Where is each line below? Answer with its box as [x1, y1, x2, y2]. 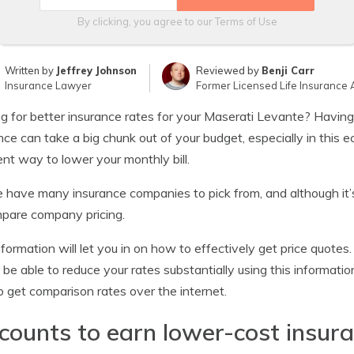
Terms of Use [214, 15, 277, 28]
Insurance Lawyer [5, 79, 92, 92]
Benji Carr [261, 64, 314, 77]
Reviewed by [195, 64, 262, 77]
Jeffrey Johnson [56, 64, 137, 77]
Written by [5, 64, 57, 77]
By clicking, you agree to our [77, 15, 215, 28]
